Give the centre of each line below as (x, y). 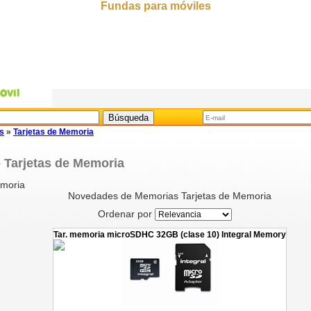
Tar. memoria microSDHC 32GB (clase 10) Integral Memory (170, 235)
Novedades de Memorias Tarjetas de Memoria (170, 196)
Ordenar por (126, 214)
